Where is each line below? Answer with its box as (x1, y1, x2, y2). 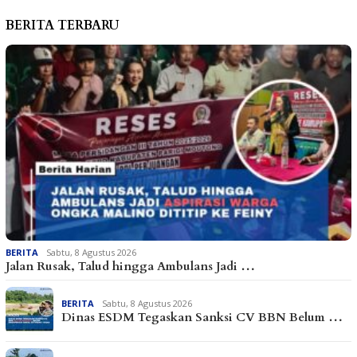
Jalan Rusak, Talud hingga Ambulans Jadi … (6, 257, 255, 274)
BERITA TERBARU (6, 16, 120, 34)
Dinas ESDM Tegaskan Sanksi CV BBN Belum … (61, 308, 343, 325)
